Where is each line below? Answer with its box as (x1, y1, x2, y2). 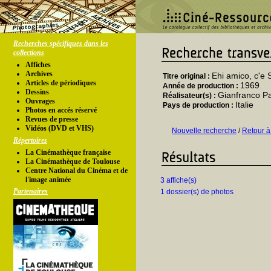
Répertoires (13, 136, 47, 145)
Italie (235, 100, 253, 109)
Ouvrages (25, 97, 55, 105)
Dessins (25, 88, 49, 96)
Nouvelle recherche (172, 126, 237, 135)
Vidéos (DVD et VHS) (25, 124, 94, 132)
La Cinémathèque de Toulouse (25, 157, 120, 166)
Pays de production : (163, 101, 235, 109)
